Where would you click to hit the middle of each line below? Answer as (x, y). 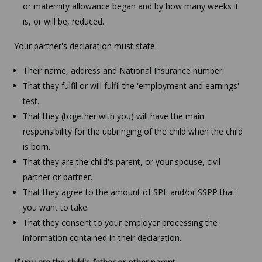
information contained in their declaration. (102, 237)
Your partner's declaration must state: (85, 46)
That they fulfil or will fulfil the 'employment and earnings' (131, 85)
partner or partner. (58, 177)
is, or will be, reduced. (63, 21)
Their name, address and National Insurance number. (123, 70)
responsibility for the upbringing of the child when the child (133, 131)
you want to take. (56, 207)
